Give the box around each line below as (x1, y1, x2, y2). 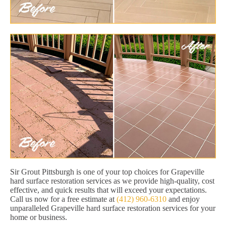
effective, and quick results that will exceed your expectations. (10, 186, 207, 195)
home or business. (10, 213, 67, 222)
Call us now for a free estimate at (10, 195, 117, 204)
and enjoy (166, 195, 200, 204)
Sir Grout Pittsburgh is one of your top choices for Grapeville (10, 167, 204, 177)
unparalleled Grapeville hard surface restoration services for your (10, 204, 215, 213)
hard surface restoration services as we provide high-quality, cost (10, 177, 214, 186)
